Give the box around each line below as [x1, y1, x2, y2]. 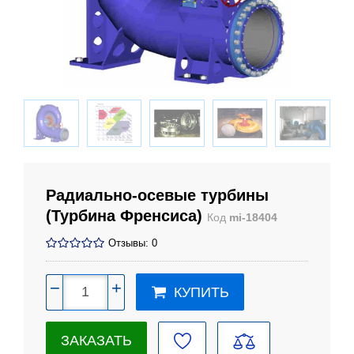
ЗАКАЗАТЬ [61, 333, 132, 349]
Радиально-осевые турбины [46, 186, 269, 204]
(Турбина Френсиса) [46, 207, 207, 224]
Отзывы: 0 [108, 238, 157, 249]
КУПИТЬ [173, 284, 229, 301]
